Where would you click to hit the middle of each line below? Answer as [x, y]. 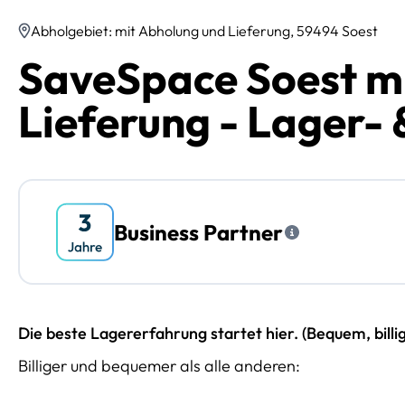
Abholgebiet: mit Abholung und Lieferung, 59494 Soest [204, 31]
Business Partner [198, 232]
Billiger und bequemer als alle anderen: [159, 366]
